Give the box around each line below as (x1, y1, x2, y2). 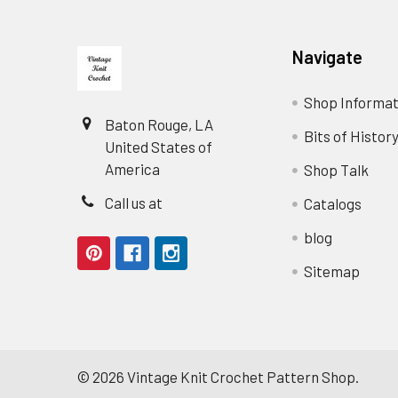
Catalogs (303, 194, 362, 212)
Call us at (105, 193, 163, 211)
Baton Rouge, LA (105, 115, 214, 133)
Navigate (291, 46, 362, 68)
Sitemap (303, 261, 360, 280)
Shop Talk (303, 160, 369, 179)
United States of (105, 137, 213, 155)
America (105, 159, 161, 178)
